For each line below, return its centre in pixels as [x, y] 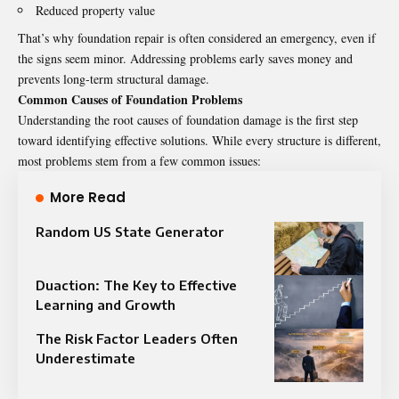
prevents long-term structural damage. [114, 78]
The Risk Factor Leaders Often [137, 338]
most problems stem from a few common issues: [139, 160]
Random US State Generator [130, 231]
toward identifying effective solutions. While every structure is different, [199, 140]
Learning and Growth [106, 304]
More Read [88, 197]
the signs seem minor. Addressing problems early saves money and [185, 58]
